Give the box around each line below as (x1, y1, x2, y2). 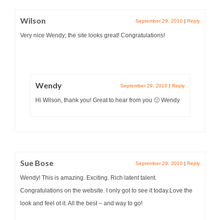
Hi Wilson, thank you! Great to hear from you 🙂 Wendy (35, 96, 180, 104)
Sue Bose (20, 158, 54, 167)
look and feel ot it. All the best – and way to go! (20, 199, 142, 207)
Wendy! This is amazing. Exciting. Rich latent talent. (20, 174, 157, 181)
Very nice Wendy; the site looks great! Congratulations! (20, 31, 165, 39)
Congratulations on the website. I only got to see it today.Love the (20, 187, 192, 194)
